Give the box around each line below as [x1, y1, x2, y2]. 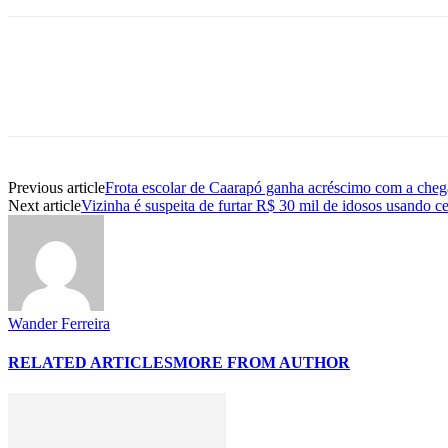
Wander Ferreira [8, 314, 110, 332]
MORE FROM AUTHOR [173, 354, 350, 372]
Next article [8, 196, 81, 214]
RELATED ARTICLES [8, 354, 173, 372]
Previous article [8, 178, 105, 196]
